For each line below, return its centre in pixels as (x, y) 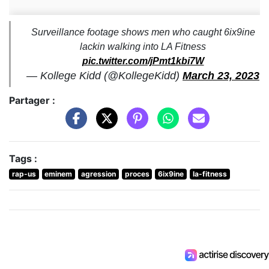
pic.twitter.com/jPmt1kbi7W (143, 61)
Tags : (23, 158)
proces (137, 174)
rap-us (24, 174)
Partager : (32, 101)
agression (98, 174)
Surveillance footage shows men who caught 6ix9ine (143, 32)
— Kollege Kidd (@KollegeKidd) (104, 76)
